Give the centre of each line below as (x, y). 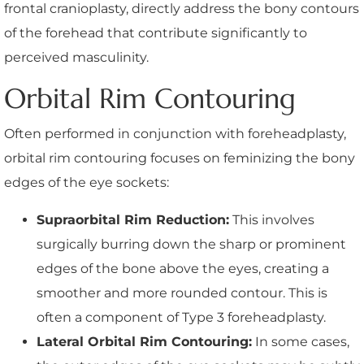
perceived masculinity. (76, 57)
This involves (272, 219)
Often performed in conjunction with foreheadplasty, (175, 133)
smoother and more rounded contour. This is (182, 292)
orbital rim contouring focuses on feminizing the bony (180, 158)
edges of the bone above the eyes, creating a (183, 268)
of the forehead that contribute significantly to (156, 32)
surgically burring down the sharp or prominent (191, 244)
